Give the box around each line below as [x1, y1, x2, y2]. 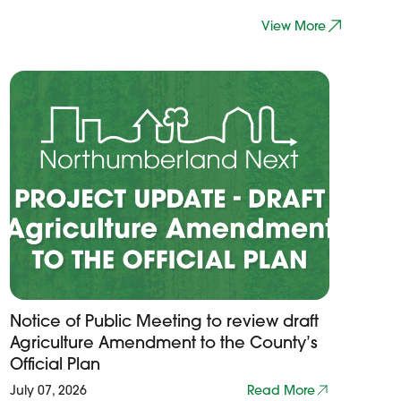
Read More [246, 382, 315, 398]
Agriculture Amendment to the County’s [9, 332, 318, 353]
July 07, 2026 [9, 382, 87, 398]
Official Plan [9, 354, 100, 374]
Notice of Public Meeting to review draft [9, 311, 319, 331]
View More [260, 18, 326, 34]
